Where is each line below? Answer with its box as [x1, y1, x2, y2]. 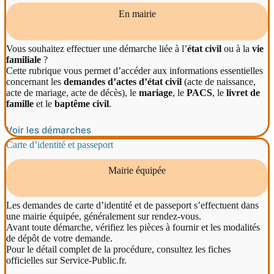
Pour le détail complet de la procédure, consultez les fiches [6, 244, 231, 255]
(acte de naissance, [182, 76, 256, 87]
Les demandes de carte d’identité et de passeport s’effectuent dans [6, 200, 259, 211]
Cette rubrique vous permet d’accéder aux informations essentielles [6, 65, 263, 76]
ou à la [221, 43, 252, 54]
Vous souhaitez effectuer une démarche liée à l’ [6, 43, 187, 54]
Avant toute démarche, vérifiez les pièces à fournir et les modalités [6, 222, 260, 233]
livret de [226, 87, 260, 98]
